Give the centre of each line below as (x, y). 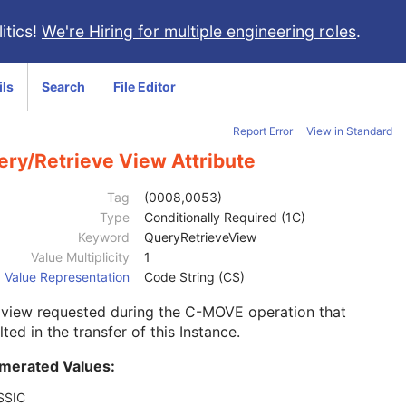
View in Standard (349, 131)
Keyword (104, 237)
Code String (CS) (194, 277)
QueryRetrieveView (200, 237)
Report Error (263, 131)
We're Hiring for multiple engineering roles (199, 31)
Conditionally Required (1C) (225, 217)
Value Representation (67, 277)
